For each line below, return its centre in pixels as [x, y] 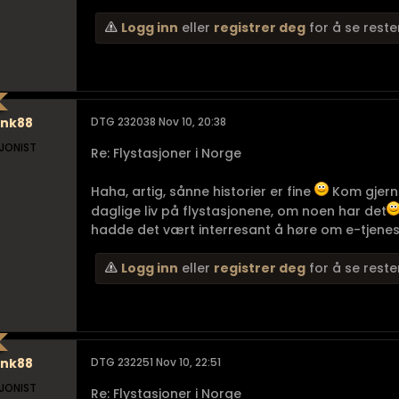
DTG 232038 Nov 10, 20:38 [159, 122]
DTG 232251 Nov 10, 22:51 [156, 362]
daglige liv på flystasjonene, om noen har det [239, 211]
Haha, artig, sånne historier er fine [203, 191]
